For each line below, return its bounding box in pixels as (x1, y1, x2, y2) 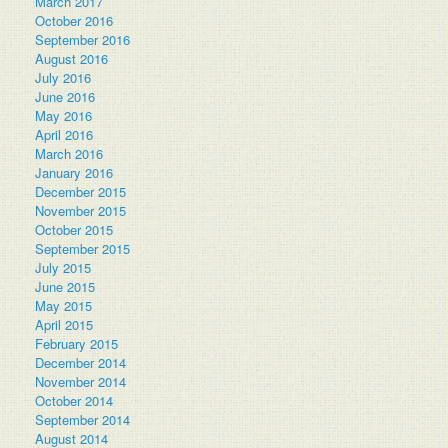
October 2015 (35, 219, 113, 239)
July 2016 (35, 67, 91, 87)
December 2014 (35, 352, 126, 372)
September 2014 (35, 409, 130, 429)
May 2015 (35, 295, 92, 315)
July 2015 (35, 257, 91, 277)
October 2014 (35, 390, 113, 410)
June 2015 (35, 276, 95, 296)
